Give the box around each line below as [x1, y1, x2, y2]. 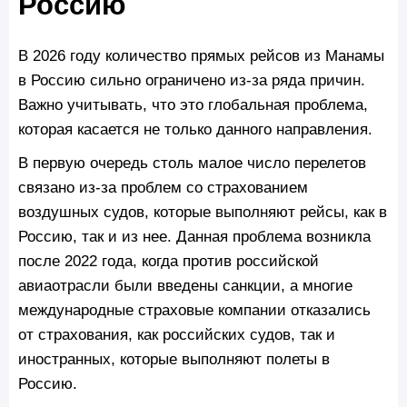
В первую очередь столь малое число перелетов [18, 154, 366, 173]
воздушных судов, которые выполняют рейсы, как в [18, 203, 387, 222]
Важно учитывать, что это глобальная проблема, [18, 94, 368, 114]
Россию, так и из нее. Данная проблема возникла [18, 227, 371, 246]
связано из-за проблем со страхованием [18, 178, 308, 197]
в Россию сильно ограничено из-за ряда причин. [18, 70, 365, 89]
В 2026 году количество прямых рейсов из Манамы [18, 45, 384, 65]
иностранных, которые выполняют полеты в [18, 350, 330, 369]
